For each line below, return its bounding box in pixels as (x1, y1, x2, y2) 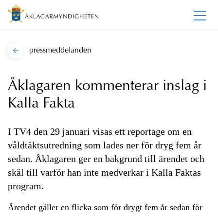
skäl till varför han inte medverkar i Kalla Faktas (8, 167, 201, 178)
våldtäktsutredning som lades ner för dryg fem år (8, 140, 201, 151)
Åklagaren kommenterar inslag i (8, 79, 207, 94)
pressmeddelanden (29, 47, 91, 55)
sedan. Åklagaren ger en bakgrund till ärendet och (8, 153, 204, 164)
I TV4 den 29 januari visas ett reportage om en (8, 126, 192, 137)
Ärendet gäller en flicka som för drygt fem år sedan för (8, 202, 202, 213)
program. (8, 181, 44, 192)
